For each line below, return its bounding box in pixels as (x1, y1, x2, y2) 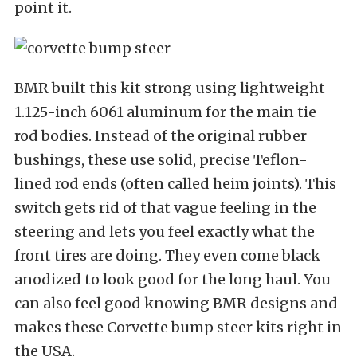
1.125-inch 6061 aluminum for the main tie (14, 103, 316, 121)
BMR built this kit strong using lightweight (14, 79, 325, 97)
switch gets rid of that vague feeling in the (14, 198, 316, 217)
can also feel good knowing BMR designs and (14, 294, 338, 312)
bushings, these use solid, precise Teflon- (14, 151, 308, 169)
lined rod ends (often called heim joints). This (14, 175, 336, 193)
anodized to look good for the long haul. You (14, 270, 331, 288)
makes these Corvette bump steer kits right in (14, 318, 342, 336)
